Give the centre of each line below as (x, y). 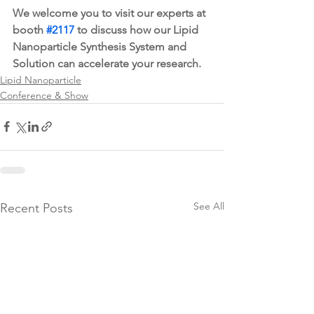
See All (209, 206)
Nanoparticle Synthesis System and (101, 46)
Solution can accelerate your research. (108, 63)
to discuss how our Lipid (138, 29)
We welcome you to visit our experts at (110, 13)
